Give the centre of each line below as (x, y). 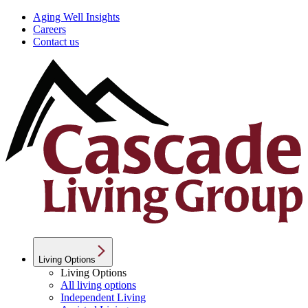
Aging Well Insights (76, 17)
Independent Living (103, 297)
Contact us (56, 42)
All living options (98, 285)
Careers (49, 29)
